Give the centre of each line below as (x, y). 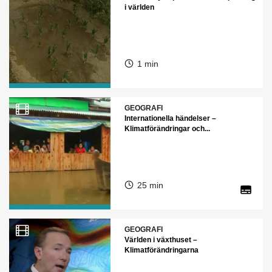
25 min (150, 185)
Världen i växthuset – (161, 240)
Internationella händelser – (170, 118)
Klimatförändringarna (161, 250)
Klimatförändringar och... (167, 128)
